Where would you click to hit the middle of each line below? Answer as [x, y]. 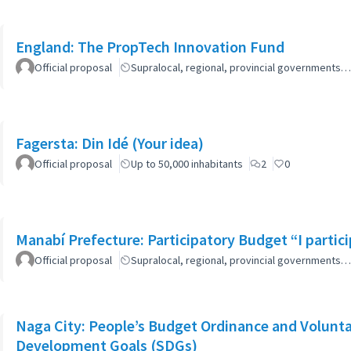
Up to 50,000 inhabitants [187, 164]
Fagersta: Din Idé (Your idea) [110, 143]
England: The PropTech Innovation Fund [150, 47]
